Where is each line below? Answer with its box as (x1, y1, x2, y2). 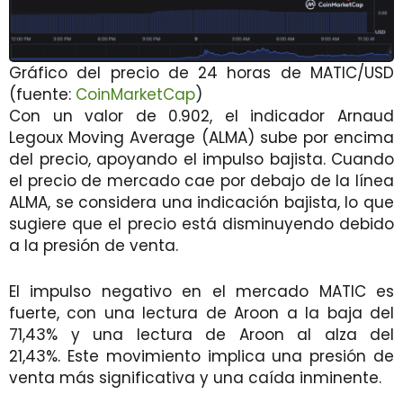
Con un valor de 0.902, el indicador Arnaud (9, 105, 394, 128)
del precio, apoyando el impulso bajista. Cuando (9, 148, 394, 171)
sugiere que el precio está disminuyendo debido (9, 213, 394, 236)
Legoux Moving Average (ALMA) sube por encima (9, 127, 394, 149)
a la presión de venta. (9, 235, 178, 257)
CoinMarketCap (76, 84, 195, 106)
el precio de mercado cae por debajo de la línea (9, 170, 394, 193)
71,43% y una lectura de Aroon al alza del (9, 324, 394, 346)
